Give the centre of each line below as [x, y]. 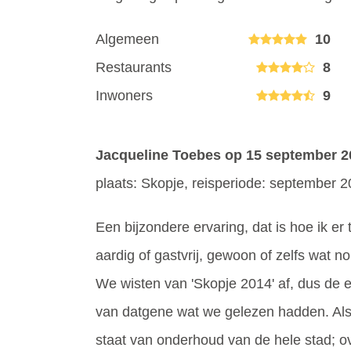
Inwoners [124, 96]
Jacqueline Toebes [158, 155]
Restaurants [134, 67]
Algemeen [127, 39]
